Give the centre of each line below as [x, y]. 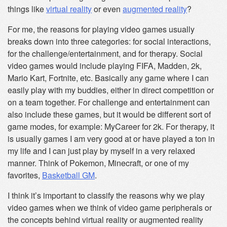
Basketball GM [68, 175]
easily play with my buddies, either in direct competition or [111, 90]
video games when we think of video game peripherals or [110, 207]
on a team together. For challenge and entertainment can [109, 102]
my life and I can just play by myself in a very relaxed [101, 151]
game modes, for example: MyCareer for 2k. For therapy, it [111, 126]
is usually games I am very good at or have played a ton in [111, 139]
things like [27, 9]
